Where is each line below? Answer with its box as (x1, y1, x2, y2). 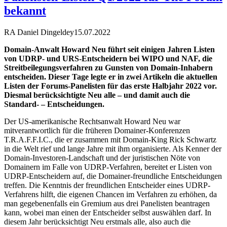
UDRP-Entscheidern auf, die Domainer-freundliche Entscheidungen (4, 171, 222, 180)
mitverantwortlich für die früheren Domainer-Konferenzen (4, 126, 190, 135)
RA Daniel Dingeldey (4, 27, 74, 36)
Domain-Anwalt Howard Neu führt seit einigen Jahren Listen (4, 45, 215, 54)
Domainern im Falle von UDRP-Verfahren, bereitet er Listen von (4, 162, 212, 171)
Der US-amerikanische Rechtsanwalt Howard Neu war (4, 117, 180, 126)
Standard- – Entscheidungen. (4, 99, 104, 108)
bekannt (4, 4, 46, 17)
